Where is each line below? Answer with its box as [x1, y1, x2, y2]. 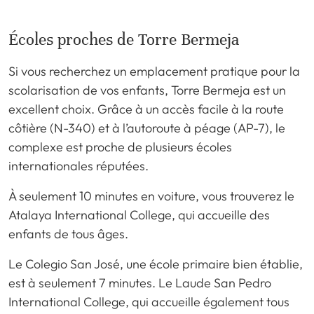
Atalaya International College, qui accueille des [8, 206, 270, 223]
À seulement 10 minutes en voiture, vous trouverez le [8, 187, 294, 204]
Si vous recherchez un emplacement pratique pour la [8, 62, 300, 79]
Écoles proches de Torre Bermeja [8, 29, 239, 50]
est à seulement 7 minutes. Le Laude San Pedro [8, 274, 271, 291]
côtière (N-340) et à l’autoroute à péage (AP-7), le [8, 119, 285, 136]
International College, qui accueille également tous [8, 293, 289, 310]
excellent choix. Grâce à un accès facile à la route [8, 100, 284, 117]
